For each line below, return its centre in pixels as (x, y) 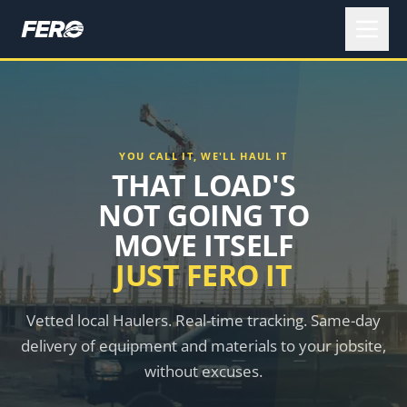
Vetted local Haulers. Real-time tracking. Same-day (203, 320)
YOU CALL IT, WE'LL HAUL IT (203, 156)
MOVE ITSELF (203, 245)
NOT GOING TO (203, 215)
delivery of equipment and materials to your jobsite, (203, 346)
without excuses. (203, 371)
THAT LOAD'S (203, 185)
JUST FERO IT (203, 275)
